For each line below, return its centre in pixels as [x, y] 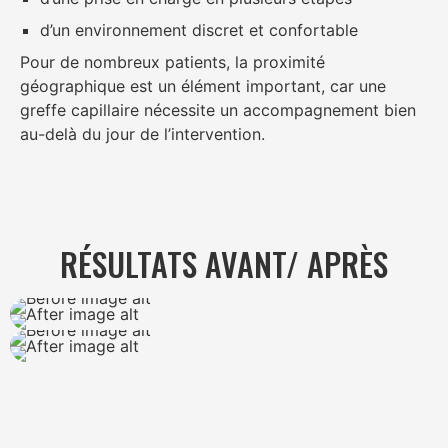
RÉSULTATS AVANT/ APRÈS [224, 264]
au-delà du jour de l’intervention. [142, 133]
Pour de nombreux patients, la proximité [172, 61]
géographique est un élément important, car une [203, 85]
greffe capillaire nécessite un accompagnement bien [218, 109]
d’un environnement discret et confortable [199, 29]
